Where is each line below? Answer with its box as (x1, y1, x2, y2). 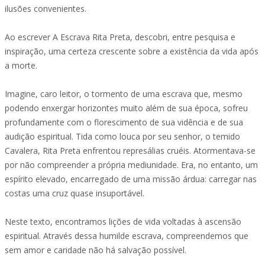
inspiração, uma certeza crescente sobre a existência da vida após (5, 46, 258, 57)
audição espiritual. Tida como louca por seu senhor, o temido (5, 131, 240, 142)
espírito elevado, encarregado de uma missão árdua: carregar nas (5, 173, 257, 185)
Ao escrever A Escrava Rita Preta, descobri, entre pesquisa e (5, 31, 235, 43)
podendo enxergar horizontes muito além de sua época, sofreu (5, 102, 248, 114)
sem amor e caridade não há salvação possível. (5, 244, 186, 256)
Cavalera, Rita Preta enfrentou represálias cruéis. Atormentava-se (5, 145, 256, 156)
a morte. (5, 60, 37, 71)
